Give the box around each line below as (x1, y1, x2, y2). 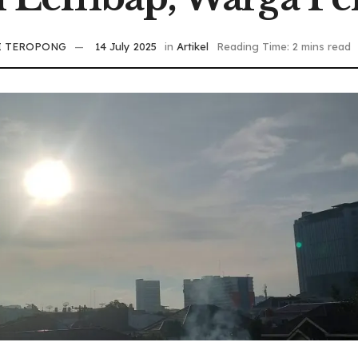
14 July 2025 (95, 40, 157, 54)
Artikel (177, 40, 209, 54)
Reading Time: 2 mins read (217, 40, 351, 54)
